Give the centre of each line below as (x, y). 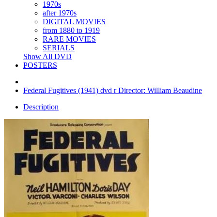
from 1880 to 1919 (71, 30)
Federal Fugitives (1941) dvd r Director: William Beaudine (113, 90)
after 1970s (60, 13)
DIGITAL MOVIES (74, 22)
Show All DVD (47, 56)
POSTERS (40, 65)
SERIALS (59, 48)
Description (41, 107)
